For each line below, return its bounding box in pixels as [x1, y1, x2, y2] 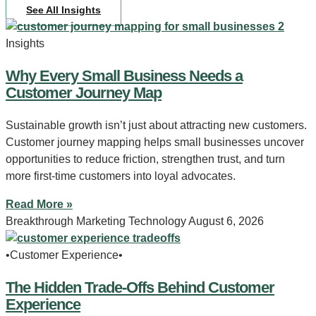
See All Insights [26, 4, 101, 16]
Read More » [6, 197, 73, 210]
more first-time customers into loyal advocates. [6, 169, 236, 182]
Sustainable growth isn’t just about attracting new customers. [6, 119, 307, 131]
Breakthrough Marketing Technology [6, 214, 188, 227]
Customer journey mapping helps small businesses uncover [6, 135, 304, 148]
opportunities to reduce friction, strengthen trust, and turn [6, 152, 285, 165]
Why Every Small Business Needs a [6, 66, 243, 85]
